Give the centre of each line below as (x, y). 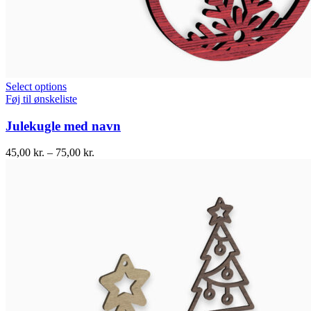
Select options (36, 86)
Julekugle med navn (63, 126)
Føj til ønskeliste (41, 99)
